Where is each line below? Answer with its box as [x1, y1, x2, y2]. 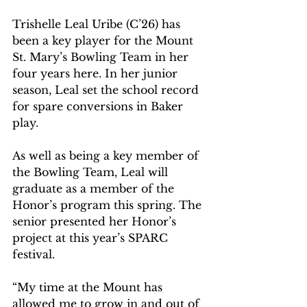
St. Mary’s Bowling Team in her [12, 50, 192, 64]
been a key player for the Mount [12, 34, 197, 47]
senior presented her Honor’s [12, 214, 180, 228]
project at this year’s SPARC [12, 231, 171, 245]
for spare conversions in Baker [12, 99, 186, 113]
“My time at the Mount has [12, 280, 166, 294]
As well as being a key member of [12, 149, 202, 162]
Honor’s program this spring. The [12, 198, 205, 212]
